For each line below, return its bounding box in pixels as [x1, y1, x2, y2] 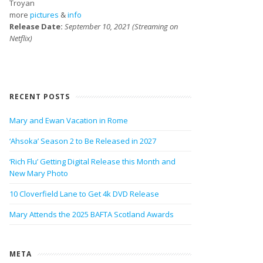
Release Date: [9, 21, 65, 32]
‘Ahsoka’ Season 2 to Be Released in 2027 [9, 136, 156, 146]
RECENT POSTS [9, 92, 70, 102]
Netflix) [9, 33, 32, 43]
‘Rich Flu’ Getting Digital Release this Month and [9, 156, 176, 167]
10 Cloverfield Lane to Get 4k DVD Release [9, 188, 159, 199]
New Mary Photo [9, 168, 68, 178]
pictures [30, 9, 59, 20]
